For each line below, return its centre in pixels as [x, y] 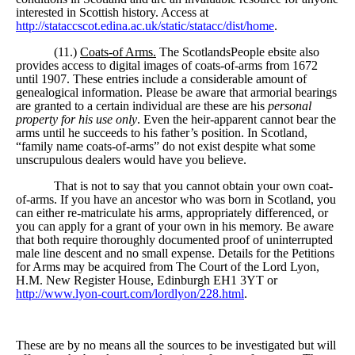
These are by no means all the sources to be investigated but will [176, 345]
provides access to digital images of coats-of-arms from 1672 [167, 65]
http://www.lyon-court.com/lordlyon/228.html [130, 293]
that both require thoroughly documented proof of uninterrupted [174, 239]
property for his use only [76, 119]
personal [288, 105]
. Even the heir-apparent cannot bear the [237, 119]
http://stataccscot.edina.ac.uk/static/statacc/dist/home [145, 25]
